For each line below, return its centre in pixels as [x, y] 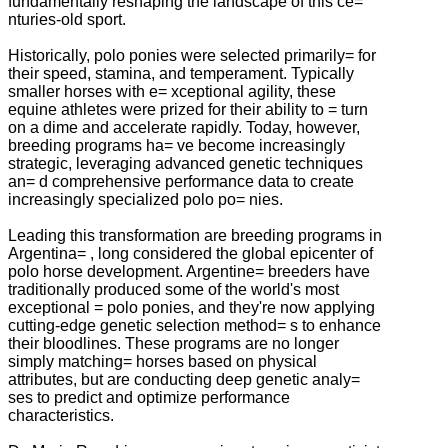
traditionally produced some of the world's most [173, 289]
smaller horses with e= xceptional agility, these [172, 91]
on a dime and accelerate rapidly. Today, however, [184, 127]
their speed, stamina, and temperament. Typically [181, 73]
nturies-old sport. [67, 19]
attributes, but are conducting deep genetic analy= [184, 379]
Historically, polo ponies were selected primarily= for [192, 55]
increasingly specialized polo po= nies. [145, 199]
